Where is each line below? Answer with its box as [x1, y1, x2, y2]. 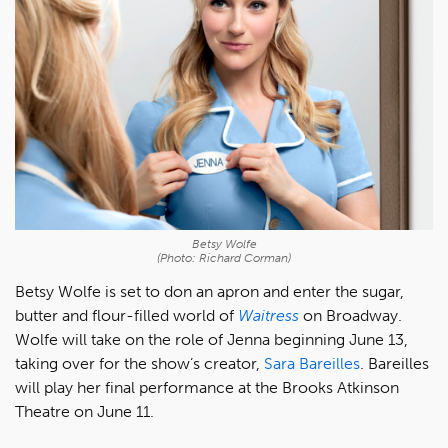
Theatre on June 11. [15, 402, 154, 421]
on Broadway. [299, 306, 402, 325]
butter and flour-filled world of [15, 306, 238, 325]
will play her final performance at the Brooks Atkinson [15, 378, 399, 397]
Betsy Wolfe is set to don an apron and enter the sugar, [15, 282, 404, 301]
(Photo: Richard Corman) [157, 251, 291, 265]
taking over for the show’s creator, [15, 354, 264, 373]
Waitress [238, 306, 299, 325]
